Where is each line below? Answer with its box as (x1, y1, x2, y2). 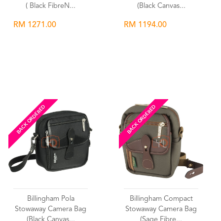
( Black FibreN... (26, 2, 75, 10)
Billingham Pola (27, 195, 74, 203)
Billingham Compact (129, 195, 193, 203)
